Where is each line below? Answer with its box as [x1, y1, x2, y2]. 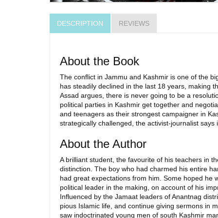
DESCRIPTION [57, 19, 103, 27]
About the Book [60, 54, 139, 68]
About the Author [60, 137, 146, 150]
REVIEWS [119, 19, 149, 27]
